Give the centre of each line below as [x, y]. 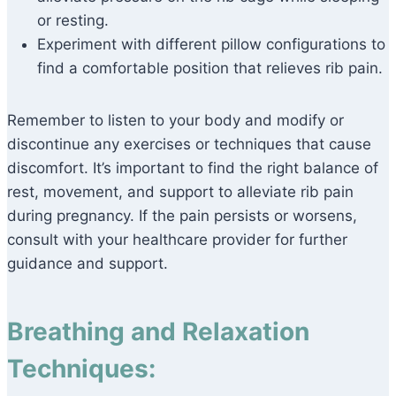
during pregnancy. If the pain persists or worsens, [182, 216]
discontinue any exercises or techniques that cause [189, 145]
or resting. [73, 21]
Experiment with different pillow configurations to [211, 45]
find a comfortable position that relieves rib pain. [210, 69]
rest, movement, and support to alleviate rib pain [180, 192]
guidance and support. [88, 264]
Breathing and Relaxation [158, 332]
